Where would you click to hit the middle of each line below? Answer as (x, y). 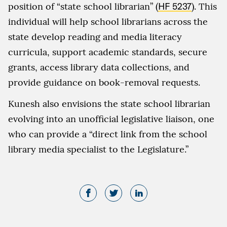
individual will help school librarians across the (108, 21)
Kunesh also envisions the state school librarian (109, 103)
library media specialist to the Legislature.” (98, 149)
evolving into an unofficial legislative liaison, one (111, 119)
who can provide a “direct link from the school (108, 134)
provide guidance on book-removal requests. (104, 82)
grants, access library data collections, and (99, 67)
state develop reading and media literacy (95, 36)
